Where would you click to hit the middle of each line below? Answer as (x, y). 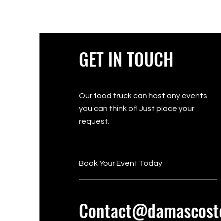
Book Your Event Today (120, 163)
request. (95, 121)
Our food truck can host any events (143, 96)
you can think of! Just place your (136, 109)
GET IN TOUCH (128, 59)
